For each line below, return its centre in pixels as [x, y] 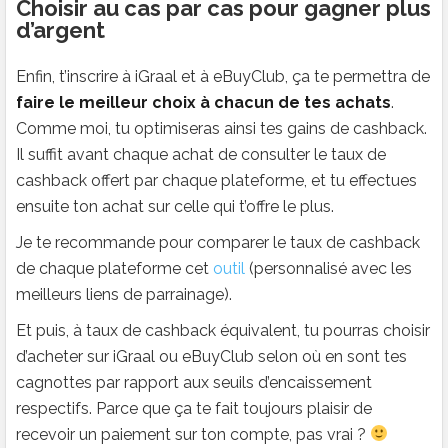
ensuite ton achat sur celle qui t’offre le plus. [175, 206]
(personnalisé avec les [328, 268]
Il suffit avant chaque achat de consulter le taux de [201, 154]
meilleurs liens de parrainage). [124, 294]
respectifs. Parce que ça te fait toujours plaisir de [194, 408]
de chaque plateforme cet [114, 268]
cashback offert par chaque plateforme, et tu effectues [216, 180]
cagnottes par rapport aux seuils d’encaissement [194, 382]
